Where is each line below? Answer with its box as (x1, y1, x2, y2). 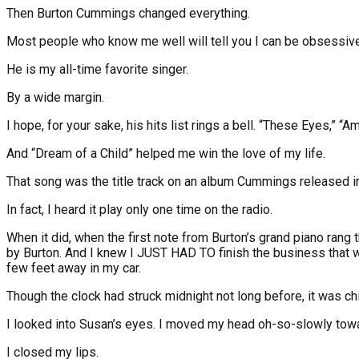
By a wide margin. (6, 90, 104, 106)
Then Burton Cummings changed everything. (6, 6, 250, 22)
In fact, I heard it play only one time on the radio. (6, 202, 272, 218)
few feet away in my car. (6, 260, 141, 276)
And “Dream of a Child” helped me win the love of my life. (6, 146, 325, 162)
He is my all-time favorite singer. (6, 62, 188, 78)
